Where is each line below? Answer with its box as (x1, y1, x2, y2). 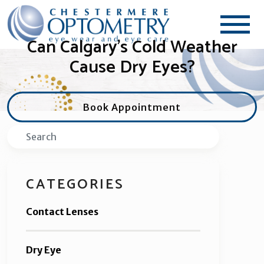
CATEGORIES (26, 173, 124, 197)
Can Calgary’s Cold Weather (27, 32, 237, 62)
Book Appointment (83, 101, 181, 113)
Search (6, 127, 37, 140)
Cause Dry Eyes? (69, 52, 195, 82)
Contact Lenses (26, 206, 98, 218)
